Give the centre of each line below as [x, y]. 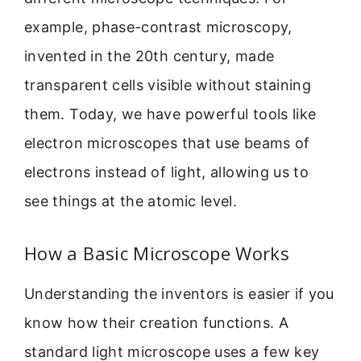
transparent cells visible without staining [168, 85]
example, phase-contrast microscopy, [158, 27]
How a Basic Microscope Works [157, 253]
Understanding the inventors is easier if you [179, 293]
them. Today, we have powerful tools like [170, 114]
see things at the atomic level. [131, 201]
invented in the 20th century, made [149, 56]
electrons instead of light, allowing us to [167, 172]
